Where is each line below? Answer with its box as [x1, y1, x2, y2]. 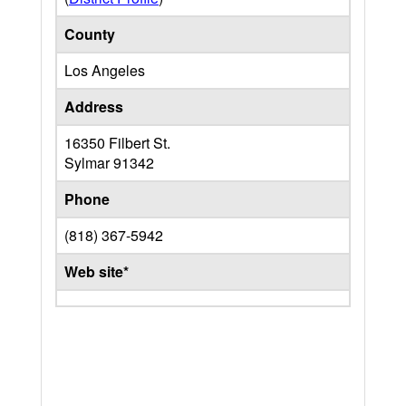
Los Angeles [64, 60, 145, 81]
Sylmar [64, 152, 113, 173]
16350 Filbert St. [64, 132, 170, 153]
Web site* [64, 261, 129, 282]
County [64, 24, 115, 44]
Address [64, 96, 123, 117]
